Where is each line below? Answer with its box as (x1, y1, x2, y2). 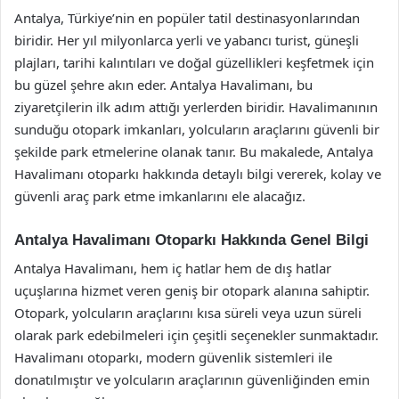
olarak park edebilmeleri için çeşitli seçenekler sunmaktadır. (14, 326, 379, 344)
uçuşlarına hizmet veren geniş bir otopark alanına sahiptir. (14, 281, 370, 299)
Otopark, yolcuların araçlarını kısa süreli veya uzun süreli (14, 304, 362, 322)
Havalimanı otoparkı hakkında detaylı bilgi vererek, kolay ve (14, 164, 381, 183)
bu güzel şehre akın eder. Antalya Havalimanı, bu (14, 75, 313, 94)
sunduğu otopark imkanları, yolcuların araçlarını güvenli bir (14, 119, 379, 138)
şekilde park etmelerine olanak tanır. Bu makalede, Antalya (14, 142, 373, 160)
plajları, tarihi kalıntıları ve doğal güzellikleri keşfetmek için (14, 53, 374, 71)
